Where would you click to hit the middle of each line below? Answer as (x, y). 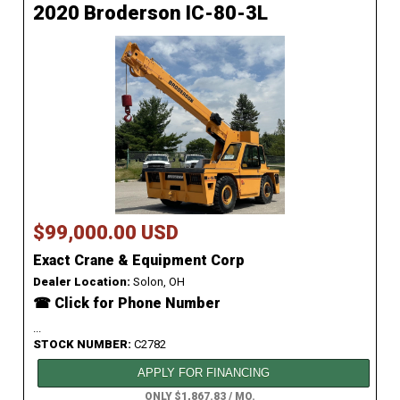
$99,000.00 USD (106, 233)
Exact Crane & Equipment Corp (139, 261)
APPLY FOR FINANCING (204, 373)
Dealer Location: (82, 282)
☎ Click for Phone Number (127, 304)
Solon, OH (158, 282)
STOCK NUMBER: (83, 345)
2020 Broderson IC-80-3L (150, 13)
